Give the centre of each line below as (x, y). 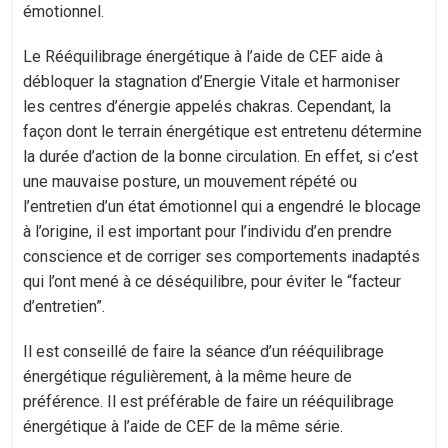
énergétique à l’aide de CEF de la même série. (183, 426)
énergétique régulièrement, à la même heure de (188, 376)
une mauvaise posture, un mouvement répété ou (190, 181)
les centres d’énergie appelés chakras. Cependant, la (207, 106)
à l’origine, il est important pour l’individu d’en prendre (208, 231)
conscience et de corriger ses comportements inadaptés (222, 256)
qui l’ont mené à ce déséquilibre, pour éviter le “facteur (212, 281)
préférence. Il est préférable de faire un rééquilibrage (209, 401)
